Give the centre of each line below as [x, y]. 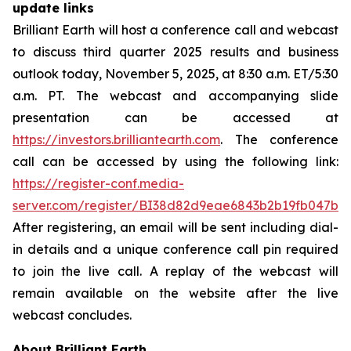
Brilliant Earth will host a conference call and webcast [175, 29]
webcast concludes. [72, 315]
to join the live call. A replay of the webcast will [175, 271]
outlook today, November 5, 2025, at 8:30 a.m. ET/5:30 [175, 73]
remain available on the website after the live [175, 293]
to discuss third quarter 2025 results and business [175, 51]
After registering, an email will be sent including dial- [175, 227]
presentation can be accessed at [175, 117]
